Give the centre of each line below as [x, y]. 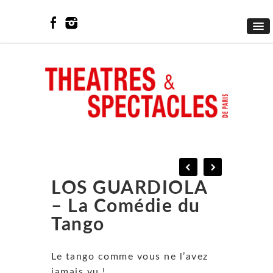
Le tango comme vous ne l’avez [130, 256]
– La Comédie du [126, 206]
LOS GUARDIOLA [129, 188]
